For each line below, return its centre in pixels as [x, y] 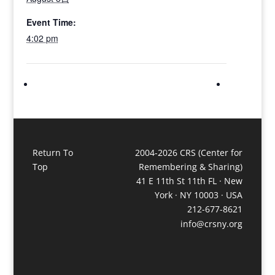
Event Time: [51, 22]
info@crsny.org [212, 224]
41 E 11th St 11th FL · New [190, 180]
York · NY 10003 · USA [199, 195]
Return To [52, 152]
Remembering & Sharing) [191, 166]
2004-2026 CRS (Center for [189, 152]
